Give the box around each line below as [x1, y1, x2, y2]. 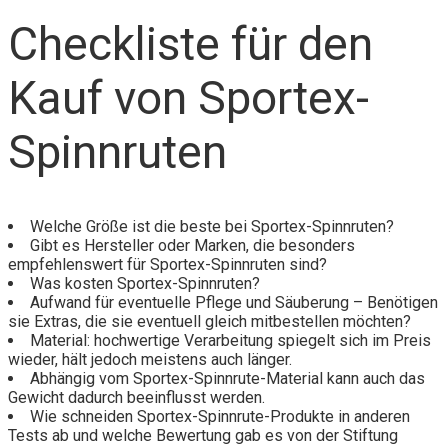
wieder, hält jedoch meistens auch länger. [8, 350, 292, 370]
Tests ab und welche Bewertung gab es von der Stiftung [8, 426, 398, 446]
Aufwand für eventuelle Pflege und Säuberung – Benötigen [30, 293, 438, 313]
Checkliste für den [8, 17, 373, 72]
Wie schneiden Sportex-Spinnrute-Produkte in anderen [30, 407, 410, 427]
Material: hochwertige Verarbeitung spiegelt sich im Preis [30, 331, 431, 351]
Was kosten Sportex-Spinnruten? [30, 274, 260, 294]
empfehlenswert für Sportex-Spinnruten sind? [8, 255, 327, 275]
